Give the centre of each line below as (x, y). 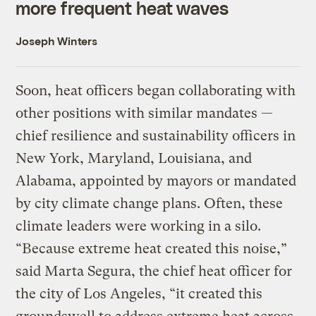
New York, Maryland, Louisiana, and (134, 159)
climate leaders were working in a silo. (139, 226)
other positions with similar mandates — (145, 114)
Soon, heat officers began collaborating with (156, 91)
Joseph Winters (57, 41)
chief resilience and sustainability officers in (156, 136)
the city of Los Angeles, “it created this (139, 294)
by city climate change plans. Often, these (150, 204)
